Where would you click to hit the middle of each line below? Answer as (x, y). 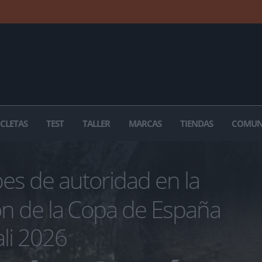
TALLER (96, 123)
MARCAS (145, 123)
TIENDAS (196, 123)
